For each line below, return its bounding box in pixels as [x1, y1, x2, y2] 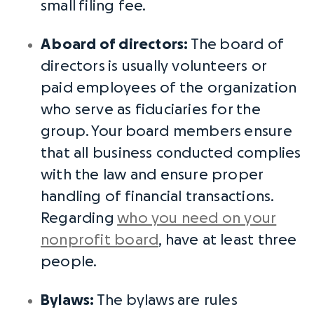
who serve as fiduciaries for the [41, 102, 261, 117]
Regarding [41, 211, 118, 226]
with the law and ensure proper [41, 168, 264, 182]
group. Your [41, 124, 125, 139]
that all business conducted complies [41, 146, 301, 161]
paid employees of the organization [41, 81, 297, 95]
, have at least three [158, 233, 297, 247]
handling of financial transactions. [41, 189, 274, 204]
